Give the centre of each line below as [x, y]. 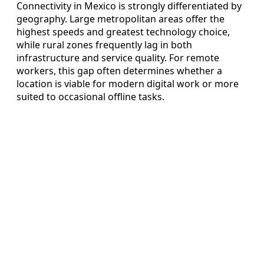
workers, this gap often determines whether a [119, 71]
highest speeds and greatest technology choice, [123, 32]
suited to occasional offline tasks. [90, 97]
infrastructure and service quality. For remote [118, 58]
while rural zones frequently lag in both [104, 45]
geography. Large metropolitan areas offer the [121, 19]
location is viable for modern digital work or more [128, 84]
